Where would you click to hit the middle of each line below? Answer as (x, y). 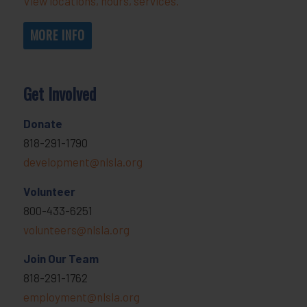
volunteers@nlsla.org (76, 229)
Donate (42, 124)
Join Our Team (61, 259)
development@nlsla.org (83, 162)
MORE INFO (57, 35)
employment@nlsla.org (81, 297)
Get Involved (59, 93)
